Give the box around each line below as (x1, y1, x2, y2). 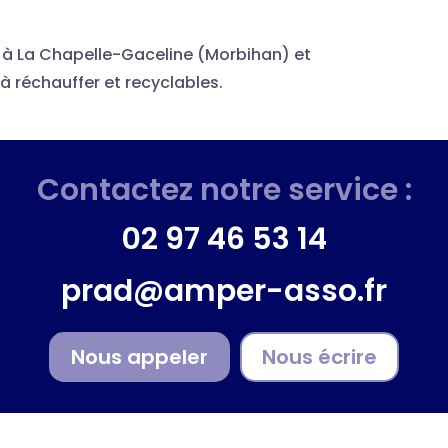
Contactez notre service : (36, 168, 412, 211)
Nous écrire (262, 342, 377, 371)
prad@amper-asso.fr (61, 269, 387, 312)
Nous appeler (71, 342, 208, 371)
